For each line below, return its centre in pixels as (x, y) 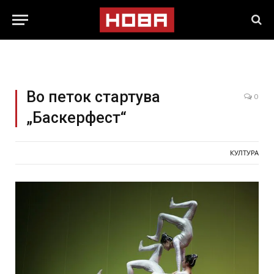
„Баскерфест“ (76, 118)
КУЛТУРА (244, 153)
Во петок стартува (93, 97)
